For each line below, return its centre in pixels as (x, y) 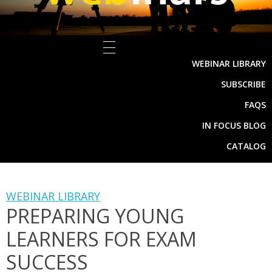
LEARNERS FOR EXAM (101, 239)
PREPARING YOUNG (95, 216)
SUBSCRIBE (243, 84)
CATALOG (246, 146)
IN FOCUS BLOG (234, 126)
